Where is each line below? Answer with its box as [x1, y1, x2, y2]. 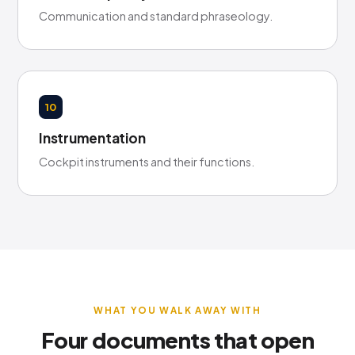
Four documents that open [40, 326, 315, 353]
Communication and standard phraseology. [39, 9, 273, 23]
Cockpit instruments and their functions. [39, 155, 254, 169]
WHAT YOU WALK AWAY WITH [94, 304, 261, 316]
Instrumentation [39, 129, 146, 147]
